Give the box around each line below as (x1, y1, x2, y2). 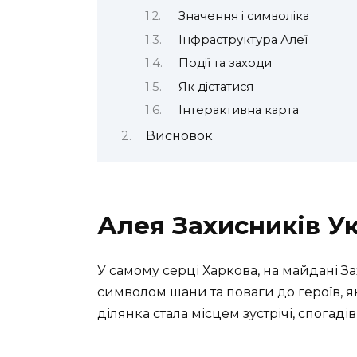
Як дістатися (178, 79, 253, 94)
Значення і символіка (178, 9, 309, 24)
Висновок (145, 128, 213, 144)
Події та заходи (178, 56, 272, 71)
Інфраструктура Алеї (178, 32, 308, 47)
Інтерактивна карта (178, 103, 299, 118)
